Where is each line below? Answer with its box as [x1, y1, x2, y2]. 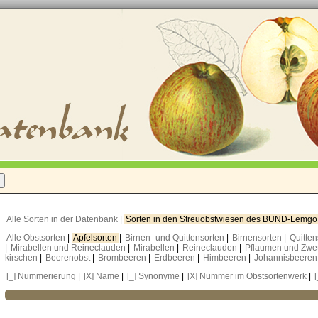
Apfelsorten [73, 233, 119, 243]
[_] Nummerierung [6, 271, 76, 281]
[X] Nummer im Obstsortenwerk [187, 271, 307, 281]
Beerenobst [45, 253, 92, 263]
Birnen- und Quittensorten [125, 233, 226, 243]
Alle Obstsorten [6, 233, 67, 243]
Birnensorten [232, 233, 284, 243]
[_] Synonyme [127, 271, 180, 281]
